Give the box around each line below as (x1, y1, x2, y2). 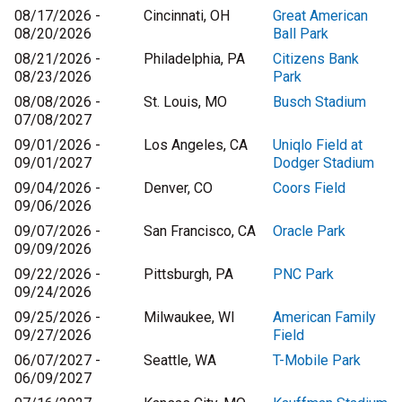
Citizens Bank (273, 50, 359, 68)
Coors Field (273, 179, 345, 197)
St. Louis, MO (144, 93, 227, 111)
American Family (273, 309, 376, 327)
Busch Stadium (273, 93, 366, 111)
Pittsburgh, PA (144, 266, 233, 284)
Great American (273, 7, 368, 25)
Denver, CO (144, 179, 213, 197)
